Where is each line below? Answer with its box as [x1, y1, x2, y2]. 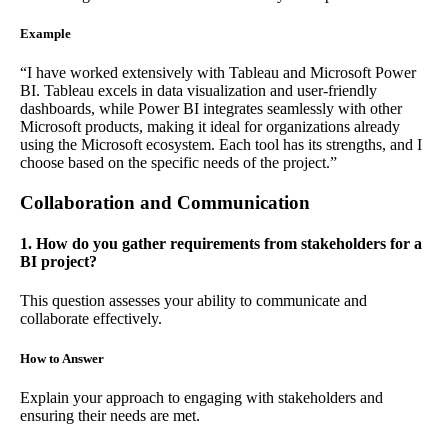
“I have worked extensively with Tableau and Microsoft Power [20, 63, 416, 81]
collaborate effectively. [20, 310, 162, 328]
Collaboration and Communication [20, 191, 310, 213]
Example [20, 25, 71, 41]
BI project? [20, 253, 97, 271]
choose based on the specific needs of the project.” [20, 153, 337, 171]
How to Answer [20, 350, 104, 366]
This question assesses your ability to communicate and [20, 292, 367, 310]
